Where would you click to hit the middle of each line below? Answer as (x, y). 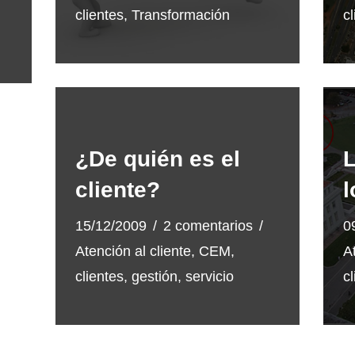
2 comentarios (208, 226)
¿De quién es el (158, 159)
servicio (210, 277)
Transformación (181, 15)
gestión (155, 277)
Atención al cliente (134, 251)
